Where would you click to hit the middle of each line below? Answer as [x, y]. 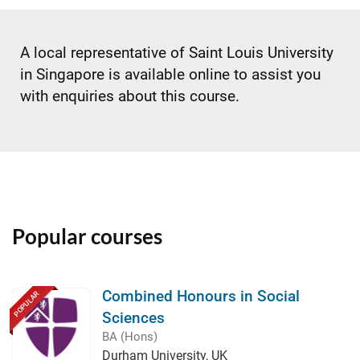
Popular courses [87, 236]
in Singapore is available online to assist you [170, 74]
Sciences [133, 318]
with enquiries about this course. [130, 96]
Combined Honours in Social [201, 296]
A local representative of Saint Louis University [177, 53]
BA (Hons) [130, 337]
